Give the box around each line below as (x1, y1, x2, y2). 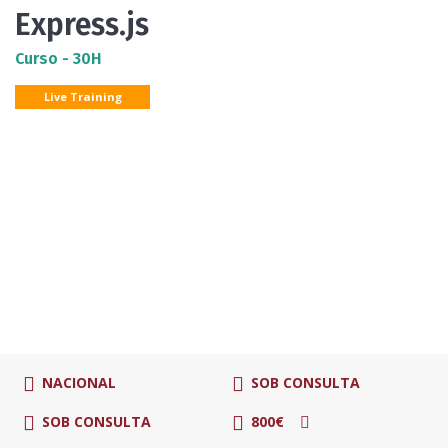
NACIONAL (42, 372, 116, 392)
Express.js (15, 7, 149, 43)
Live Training (43, 89, 122, 105)
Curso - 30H (15, 48, 102, 68)
